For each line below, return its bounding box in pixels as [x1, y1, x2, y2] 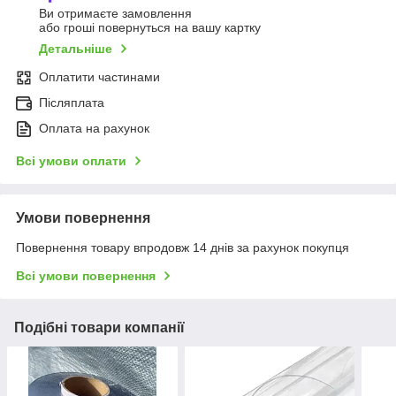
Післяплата [39, 95, 104, 110]
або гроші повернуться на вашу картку [39, 20, 261, 35]
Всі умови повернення [16, 269, 156, 284]
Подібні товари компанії [14, 320, 185, 336]
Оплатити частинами [39, 70, 160, 85]
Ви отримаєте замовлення [39, 6, 192, 21]
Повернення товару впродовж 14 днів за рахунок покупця [16, 240, 349, 255]
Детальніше [39, 42, 112, 57]
